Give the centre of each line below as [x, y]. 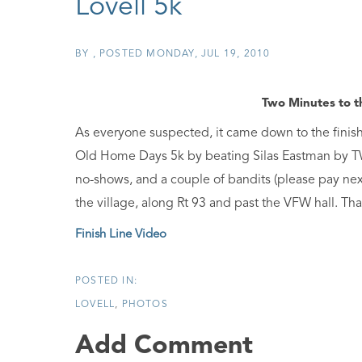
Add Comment [164, 347]
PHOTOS [145, 305]
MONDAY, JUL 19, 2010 [208, 54]
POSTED [123, 54]
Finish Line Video [121, 235]
